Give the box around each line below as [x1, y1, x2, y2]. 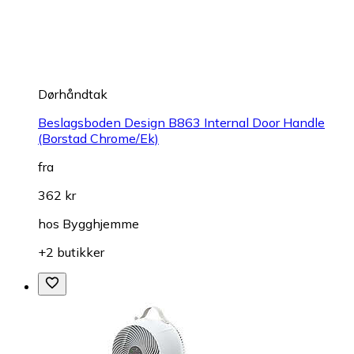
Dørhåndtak [38, 86, 107, 103]
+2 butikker [38, 244, 104, 261]
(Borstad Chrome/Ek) [38, 130, 159, 147]
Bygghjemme [62, 216, 139, 232]
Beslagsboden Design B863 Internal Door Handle [38, 115, 325, 131]
